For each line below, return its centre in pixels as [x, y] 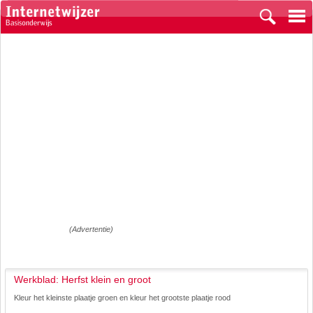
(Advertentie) [91, 229]
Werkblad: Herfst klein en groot [82, 279]
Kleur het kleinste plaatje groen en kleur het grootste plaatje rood [122, 298]
